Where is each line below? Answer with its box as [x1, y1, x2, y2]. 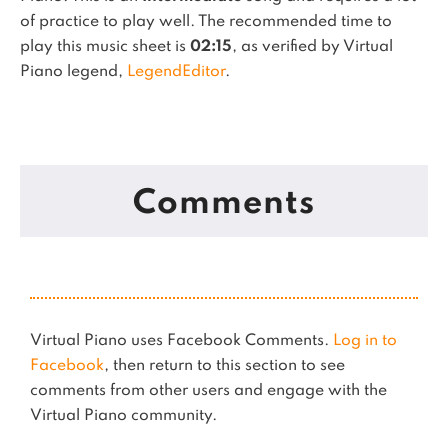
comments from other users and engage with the [30, 383, 387, 399]
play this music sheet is [20, 39, 190, 55]
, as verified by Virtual [232, 39, 393, 55]
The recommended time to [198, 14, 392, 30]
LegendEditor [127, 64, 225, 80]
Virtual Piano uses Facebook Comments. [30, 333, 333, 349]
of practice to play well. [20, 14, 198, 30]
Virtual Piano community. [30, 408, 217, 424]
